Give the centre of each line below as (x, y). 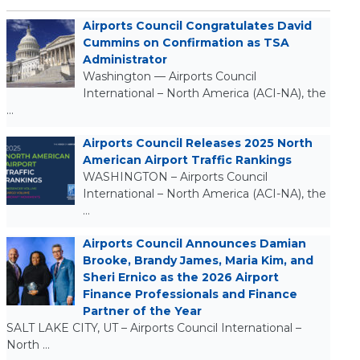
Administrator (125, 59)
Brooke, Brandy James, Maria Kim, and (198, 260)
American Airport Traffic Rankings (187, 160)
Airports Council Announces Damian (194, 243)
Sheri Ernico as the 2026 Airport (180, 277)
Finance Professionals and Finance (190, 294)
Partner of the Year (142, 311)
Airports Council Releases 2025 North (197, 143)
